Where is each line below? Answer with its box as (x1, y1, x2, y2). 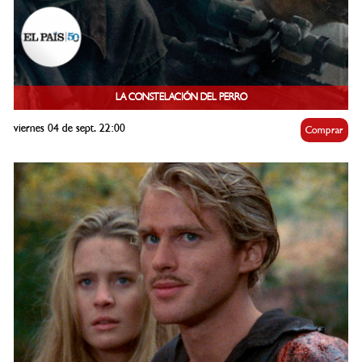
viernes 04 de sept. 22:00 (14, 121, 125, 136)
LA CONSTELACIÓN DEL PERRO (115, 91, 247, 104)
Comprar (305, 124, 343, 137)
